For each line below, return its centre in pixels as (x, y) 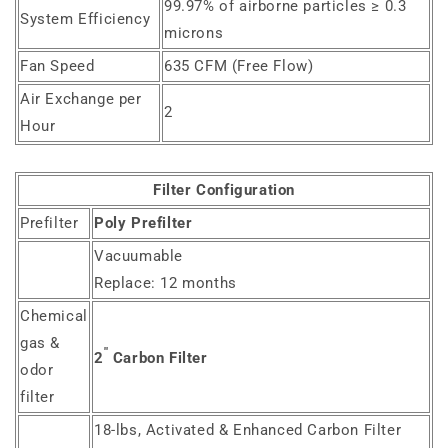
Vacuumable (138, 256)
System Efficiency (85, 19)
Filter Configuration (224, 190)
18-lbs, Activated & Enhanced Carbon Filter (248, 430)
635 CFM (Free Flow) (239, 66)
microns (194, 33)
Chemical (54, 316)
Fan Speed (57, 66)
